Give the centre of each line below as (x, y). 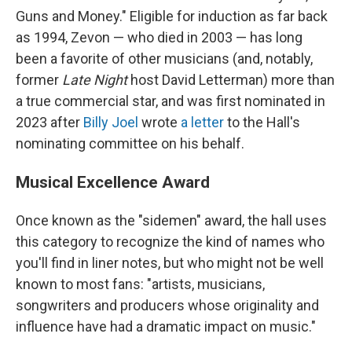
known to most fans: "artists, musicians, (140, 284)
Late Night (95, 80)
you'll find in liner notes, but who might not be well (170, 263)
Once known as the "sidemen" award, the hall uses (171, 220)
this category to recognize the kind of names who (170, 242)
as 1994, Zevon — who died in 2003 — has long (159, 37)
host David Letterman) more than (231, 80)
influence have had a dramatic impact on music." (166, 326)
